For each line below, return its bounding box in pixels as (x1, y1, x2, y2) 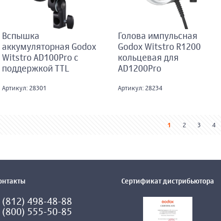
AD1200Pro (118, 65, 161, 74)
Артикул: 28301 (1, 85, 46, 92)
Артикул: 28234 (118, 85, 162, 92)
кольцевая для (118, 54, 179, 63)
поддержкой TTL (1, 65, 69, 74)
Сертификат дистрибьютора (121, 178, 214, 185)
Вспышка (1, 32, 39, 41)
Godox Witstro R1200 (118, 43, 201, 52)
